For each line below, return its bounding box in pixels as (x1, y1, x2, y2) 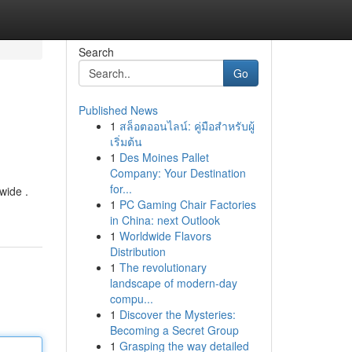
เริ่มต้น (109, 134, 142, 149)
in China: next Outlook (109, 212, 220, 228)
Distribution (109, 244, 166, 259)
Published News (78, 102, 158, 118)
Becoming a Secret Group (109, 322, 239, 338)
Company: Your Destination (109, 165, 246, 181)
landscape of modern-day (109, 275, 237, 291)
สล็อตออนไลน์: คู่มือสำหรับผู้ (119, 118, 255, 134)
